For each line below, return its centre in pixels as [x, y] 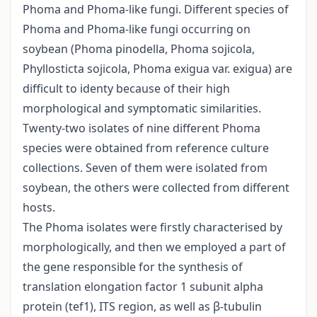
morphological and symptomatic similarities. [142, 109]
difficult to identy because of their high [126, 89]
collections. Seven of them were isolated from [145, 168]
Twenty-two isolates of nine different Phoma [142, 128]
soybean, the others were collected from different [156, 188]
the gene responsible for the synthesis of [133, 267]
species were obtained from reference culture [146, 148]
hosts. [39, 208]
